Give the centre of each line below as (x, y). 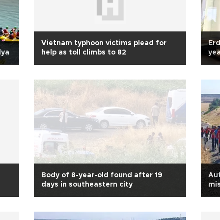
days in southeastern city (87, 185)
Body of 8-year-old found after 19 (102, 175)
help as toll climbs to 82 (84, 53)
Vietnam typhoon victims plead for (104, 43)
